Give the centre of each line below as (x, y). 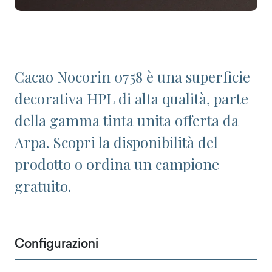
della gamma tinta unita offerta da (127, 120)
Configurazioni (56, 245)
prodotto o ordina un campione (117, 164)
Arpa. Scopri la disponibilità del (116, 142)
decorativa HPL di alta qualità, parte (131, 98)
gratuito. (43, 186)
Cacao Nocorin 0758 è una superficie (132, 76)
